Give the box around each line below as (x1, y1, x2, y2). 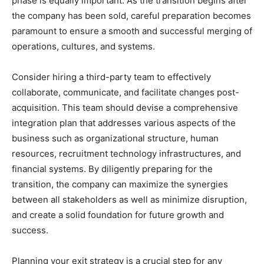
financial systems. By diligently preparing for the (12, 163, 213, 174)
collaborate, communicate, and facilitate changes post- (12, 87, 239, 98)
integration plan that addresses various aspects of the (12, 117, 236, 128)
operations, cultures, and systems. (12, 41, 155, 52)
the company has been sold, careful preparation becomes (12, 10, 251, 21)
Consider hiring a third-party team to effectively (12, 71, 211, 82)
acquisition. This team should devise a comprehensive (12, 102, 238, 113)
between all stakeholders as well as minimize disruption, (12, 194, 247, 205)
